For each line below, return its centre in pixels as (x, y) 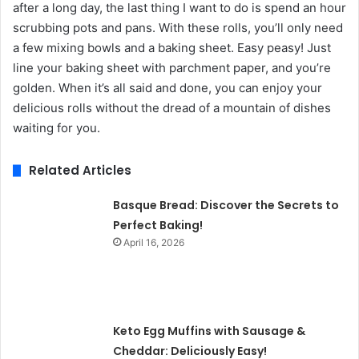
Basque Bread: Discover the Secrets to (226, 206)
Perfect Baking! (158, 226)
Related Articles (80, 171)
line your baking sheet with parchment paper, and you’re (172, 68)
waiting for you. (56, 128)
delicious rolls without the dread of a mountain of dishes (172, 108)
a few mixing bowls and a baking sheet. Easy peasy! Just (172, 48)
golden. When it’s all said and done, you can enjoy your (167, 88)
